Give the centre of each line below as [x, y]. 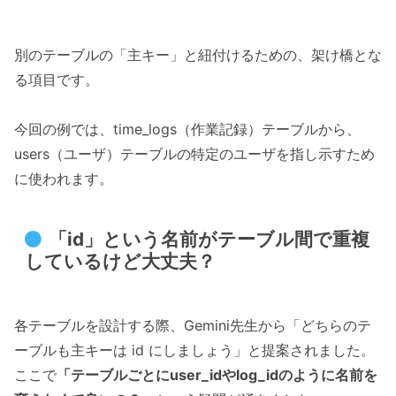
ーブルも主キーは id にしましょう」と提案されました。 [194, 350]
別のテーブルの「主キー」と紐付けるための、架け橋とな [198, 54]
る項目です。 [57, 79]
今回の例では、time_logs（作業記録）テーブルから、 [187, 129]
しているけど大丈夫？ [121, 261]
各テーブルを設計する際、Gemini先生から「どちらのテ [193, 325]
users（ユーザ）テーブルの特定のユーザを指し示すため [194, 154]
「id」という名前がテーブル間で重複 [209, 239]
